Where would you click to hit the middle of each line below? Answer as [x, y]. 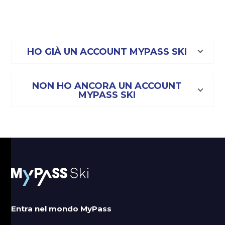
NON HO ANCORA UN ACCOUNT [107, 86]
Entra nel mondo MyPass [62, 209]
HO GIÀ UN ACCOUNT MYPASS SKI [107, 51]
